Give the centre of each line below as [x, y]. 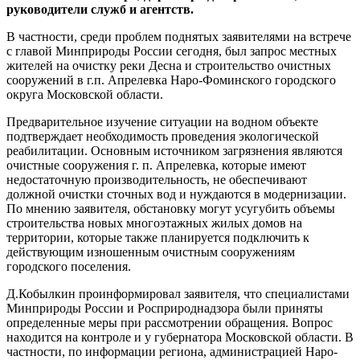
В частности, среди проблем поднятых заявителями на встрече [179, 37]
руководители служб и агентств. [100, 10]
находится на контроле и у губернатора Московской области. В [180, 337]
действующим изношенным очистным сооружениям [151, 252]
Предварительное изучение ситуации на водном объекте [162, 122]
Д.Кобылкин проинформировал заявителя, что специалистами [178, 294]
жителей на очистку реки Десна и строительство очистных [169, 66]
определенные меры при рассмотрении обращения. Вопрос [170, 323]
